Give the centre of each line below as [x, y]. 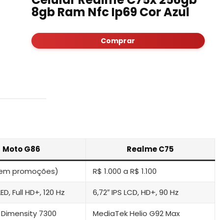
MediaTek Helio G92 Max [136, 213]
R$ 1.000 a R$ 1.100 [125, 171]
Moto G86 [21, 149]
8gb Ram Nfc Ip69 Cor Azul [110, 12]
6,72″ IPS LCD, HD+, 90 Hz [136, 192]
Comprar [118, 41]
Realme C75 [150, 149]
